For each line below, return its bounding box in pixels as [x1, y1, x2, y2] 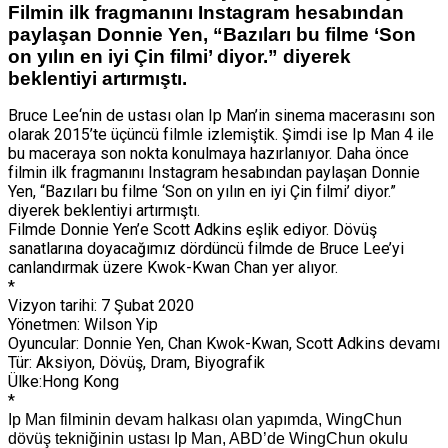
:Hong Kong [39, 371, 119, 391]
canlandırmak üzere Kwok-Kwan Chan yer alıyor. [8, 257, 338, 277]
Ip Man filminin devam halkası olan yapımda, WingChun [8, 410, 402, 428]
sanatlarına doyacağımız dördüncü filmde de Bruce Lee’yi [8, 238, 404, 258]
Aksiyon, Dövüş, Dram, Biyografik [32, 352, 265, 372]
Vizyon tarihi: [8, 295, 97, 315]
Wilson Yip [80, 314, 158, 334]
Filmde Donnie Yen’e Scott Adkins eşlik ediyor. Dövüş [8, 219, 377, 239]
